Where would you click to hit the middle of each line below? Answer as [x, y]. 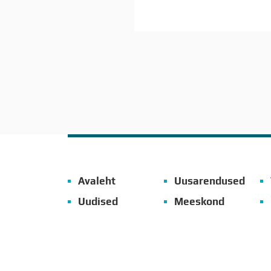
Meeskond [199, 201]
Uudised [98, 201]
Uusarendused [210, 181]
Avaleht [97, 181]
